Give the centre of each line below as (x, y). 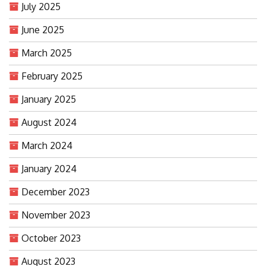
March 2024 (47, 146)
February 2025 (52, 76)
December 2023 (56, 192)
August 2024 (49, 123)
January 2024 (49, 169)
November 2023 (56, 215)
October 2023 (51, 238)
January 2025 (49, 99)
